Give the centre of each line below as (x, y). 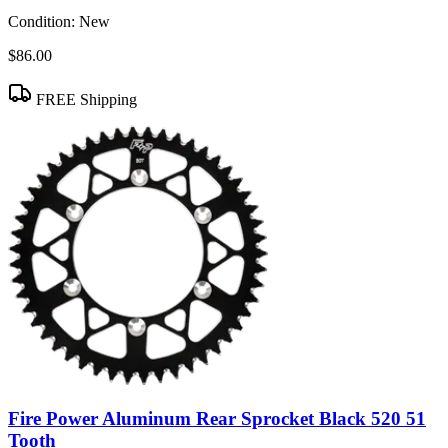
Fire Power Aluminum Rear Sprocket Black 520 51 (217, 418)
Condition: (41, 22)
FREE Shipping (84, 100)
